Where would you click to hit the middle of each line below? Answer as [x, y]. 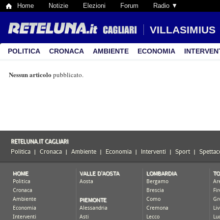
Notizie [58, 6]
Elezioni [94, 6]
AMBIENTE [111, 51]
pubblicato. [68, 75]
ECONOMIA [156, 51]
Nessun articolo [30, 74]
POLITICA [24, 51]
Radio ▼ [165, 6]
